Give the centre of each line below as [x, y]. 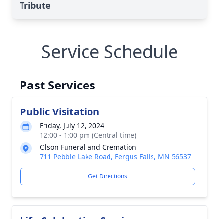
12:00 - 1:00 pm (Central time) [88, 135]
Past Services [57, 85]
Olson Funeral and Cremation [88, 147]
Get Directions [108, 176]
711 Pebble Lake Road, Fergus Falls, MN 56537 [115, 157]
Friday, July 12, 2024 [72, 125]
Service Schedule [109, 52]
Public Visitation [60, 112]
